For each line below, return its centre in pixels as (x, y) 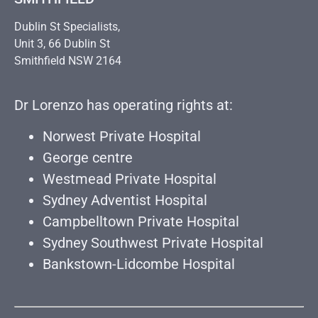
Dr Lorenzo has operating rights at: (124, 105)
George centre (88, 157)
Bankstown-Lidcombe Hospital (139, 264)
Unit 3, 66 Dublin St (62, 44)
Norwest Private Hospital (122, 136)
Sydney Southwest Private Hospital (153, 242)
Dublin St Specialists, (67, 27)
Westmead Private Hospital (130, 179)
